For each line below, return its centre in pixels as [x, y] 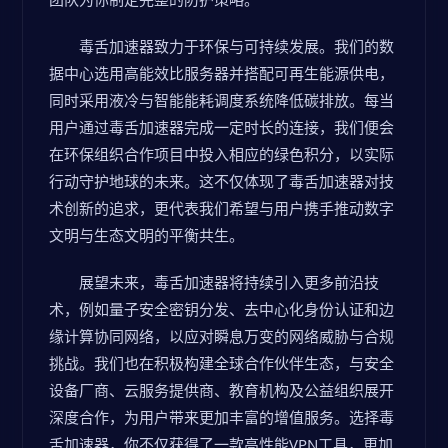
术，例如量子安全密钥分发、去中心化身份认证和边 [221, 309]
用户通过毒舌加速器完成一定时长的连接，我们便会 [221, 127]
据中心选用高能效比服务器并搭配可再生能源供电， [221, 73]
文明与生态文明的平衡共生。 [146, 235]
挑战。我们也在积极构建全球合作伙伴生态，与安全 [221, 363]
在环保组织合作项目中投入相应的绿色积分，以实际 [221, 154]
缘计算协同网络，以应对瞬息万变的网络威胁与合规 [221, 336]
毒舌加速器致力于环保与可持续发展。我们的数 [236, 46]
